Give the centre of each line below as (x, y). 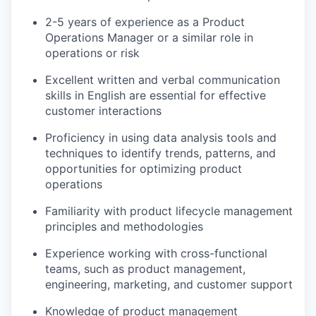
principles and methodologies (124, 226)
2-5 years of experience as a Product (145, 22)
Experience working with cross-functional (156, 253)
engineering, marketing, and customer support (169, 284)
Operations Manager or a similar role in (149, 37)
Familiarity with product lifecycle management (169, 211)
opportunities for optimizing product (144, 168)
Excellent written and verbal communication (163, 79)
